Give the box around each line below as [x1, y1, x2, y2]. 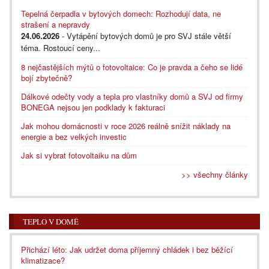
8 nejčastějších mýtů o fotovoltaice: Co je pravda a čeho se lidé [21, 61, 243, 73]
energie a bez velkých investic [21, 130, 127, 142]
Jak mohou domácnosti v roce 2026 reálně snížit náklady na [21, 119, 231, 131]
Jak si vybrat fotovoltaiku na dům [21, 149, 137, 161]
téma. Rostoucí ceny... [21, 41, 100, 53]
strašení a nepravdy [21, 18, 90, 30]
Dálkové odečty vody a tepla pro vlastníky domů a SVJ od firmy [21, 90, 243, 102]
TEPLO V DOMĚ [23, 216, 79, 227]
